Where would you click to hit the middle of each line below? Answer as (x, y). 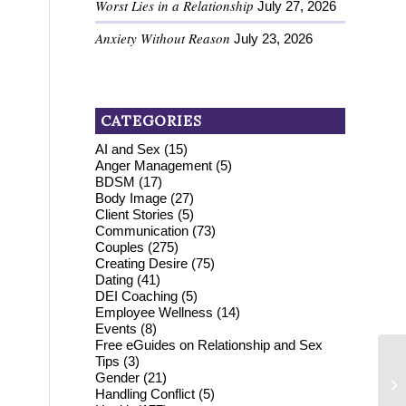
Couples (120, 246)
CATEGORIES (152, 120)
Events (116, 328)
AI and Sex (128, 149)
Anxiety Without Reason (163, 38)
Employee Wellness (155, 312)
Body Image (131, 198)
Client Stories (135, 214)
